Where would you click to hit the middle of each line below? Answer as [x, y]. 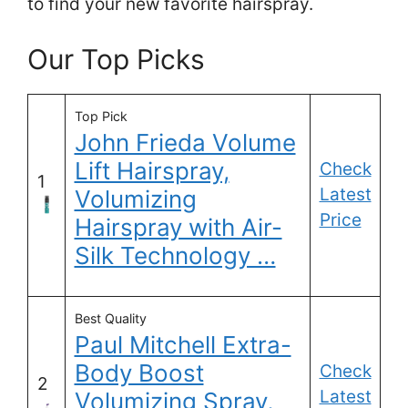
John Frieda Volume [185, 143]
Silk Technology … [175, 256]
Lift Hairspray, [152, 171]
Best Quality [110, 319]
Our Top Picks [116, 60]
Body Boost [139, 373]
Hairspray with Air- [178, 228]
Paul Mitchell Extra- [183, 345]
